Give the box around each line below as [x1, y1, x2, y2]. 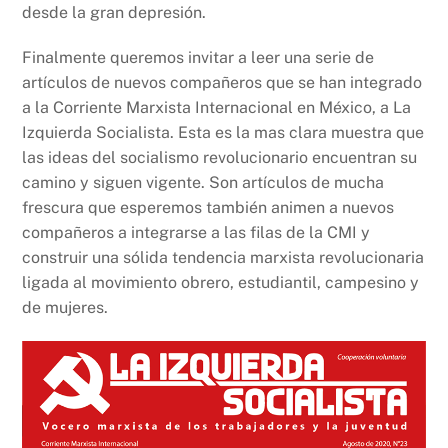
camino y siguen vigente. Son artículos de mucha [22, 173, 385, 193]
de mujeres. [22, 298, 109, 318]
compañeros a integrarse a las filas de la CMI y [22, 223, 371, 243]
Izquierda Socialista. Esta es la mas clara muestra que [22, 123, 425, 143]
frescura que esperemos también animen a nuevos [22, 198, 395, 218]
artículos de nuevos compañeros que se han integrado [22, 73, 423, 93]
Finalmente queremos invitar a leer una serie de [22, 48, 375, 68]
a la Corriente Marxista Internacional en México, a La [22, 98, 412, 118]
